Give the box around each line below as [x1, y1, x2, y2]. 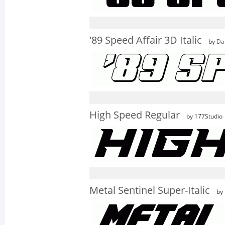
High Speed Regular [89, 109, 180, 121]
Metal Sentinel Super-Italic [89, 184, 210, 196]
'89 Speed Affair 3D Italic [89, 34, 202, 46]
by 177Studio [185, 113, 222, 120]
